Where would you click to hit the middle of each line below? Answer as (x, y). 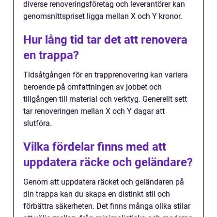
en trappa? (51, 55)
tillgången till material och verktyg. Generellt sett (105, 99)
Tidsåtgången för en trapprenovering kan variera (106, 75)
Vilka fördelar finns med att (95, 147)
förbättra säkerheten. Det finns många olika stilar (107, 206)
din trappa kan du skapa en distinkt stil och (97, 194)
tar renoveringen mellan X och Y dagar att (94, 111)
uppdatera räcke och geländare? (108, 162)
